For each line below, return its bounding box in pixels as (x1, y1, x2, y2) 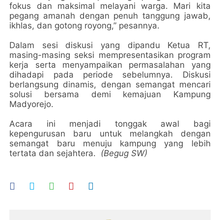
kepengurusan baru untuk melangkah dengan (9, 129, 211, 138)
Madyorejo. (9, 99, 54, 109)
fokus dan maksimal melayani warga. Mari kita (9, 1, 211, 11)
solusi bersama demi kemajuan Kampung (9, 89, 211, 99)
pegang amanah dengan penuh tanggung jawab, (9, 11, 211, 21)
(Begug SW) (101, 148, 148, 158)
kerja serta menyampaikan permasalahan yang (9, 60, 211, 70)
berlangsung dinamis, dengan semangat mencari (9, 80, 211, 89)
